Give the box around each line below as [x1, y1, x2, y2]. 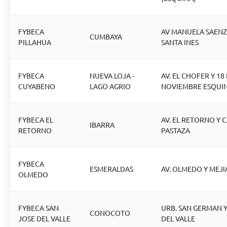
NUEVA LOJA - [90, 71, 134, 80]
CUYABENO [18, 82, 55, 91]
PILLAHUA [18, 37, 51, 47]
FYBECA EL [18, 115, 53, 124]
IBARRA [90, 120, 115, 129]
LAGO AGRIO [90, 82, 131, 91]
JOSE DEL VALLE [18, 214, 70, 223]
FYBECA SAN [18, 203, 59, 212]
